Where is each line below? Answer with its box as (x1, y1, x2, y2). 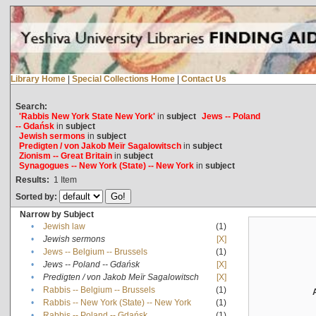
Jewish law (42, 221, 85, 231)
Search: (15, 101, 47, 111)
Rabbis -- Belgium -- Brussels (42, 284, 155, 295)
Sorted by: (15, 191, 59, 202)
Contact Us (181, 73, 226, 84)
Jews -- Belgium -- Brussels (42, 246, 147, 257)
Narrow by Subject (19, 209, 94, 219)
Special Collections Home (71, 73, 175, 84)
